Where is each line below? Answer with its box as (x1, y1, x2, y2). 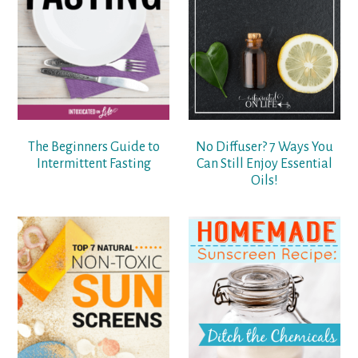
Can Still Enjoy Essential (196, 157, 332, 171)
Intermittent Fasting (36, 157, 151, 171)
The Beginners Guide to (27, 140, 160, 154)
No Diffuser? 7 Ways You (195, 140, 333, 154)
